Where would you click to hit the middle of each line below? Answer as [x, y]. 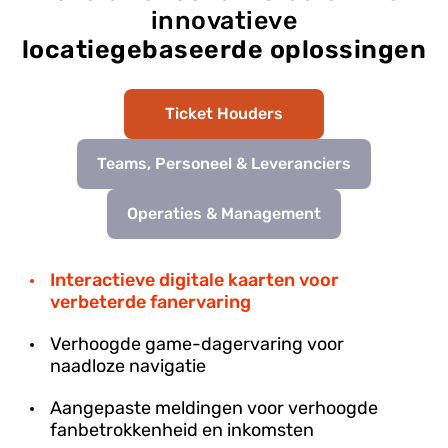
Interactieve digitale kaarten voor [194, 279]
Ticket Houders [224, 114]
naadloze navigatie [128, 365]
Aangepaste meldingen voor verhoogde [214, 407]
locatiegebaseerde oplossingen [224, 49]
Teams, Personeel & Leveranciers [224, 164]
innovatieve [224, 20]
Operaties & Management [224, 214]
